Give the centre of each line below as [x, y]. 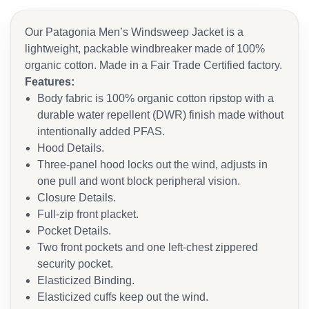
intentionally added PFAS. [101, 131]
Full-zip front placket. [88, 214]
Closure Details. [77, 198]
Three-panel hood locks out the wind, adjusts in [152, 165]
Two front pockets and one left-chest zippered [148, 247]
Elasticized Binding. [86, 280]
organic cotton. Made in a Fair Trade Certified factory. [153, 65]
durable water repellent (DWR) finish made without [160, 115]
